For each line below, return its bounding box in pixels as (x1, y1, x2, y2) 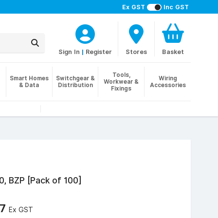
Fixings (111, 85, 132, 92)
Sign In (58, 48, 80, 55)
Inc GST (163, 3, 189, 11)
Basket (162, 48, 184, 55)
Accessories (149, 81, 186, 89)
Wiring (158, 74, 177, 82)
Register (86, 48, 112, 55)
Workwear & (104, 78, 139, 85)
